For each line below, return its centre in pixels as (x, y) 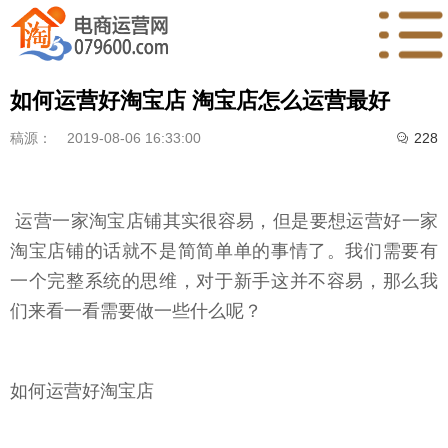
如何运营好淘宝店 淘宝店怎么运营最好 (200, 100)
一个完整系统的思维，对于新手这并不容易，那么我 (224, 281)
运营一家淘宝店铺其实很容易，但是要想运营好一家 (224, 221)
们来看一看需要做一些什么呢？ (136, 311)
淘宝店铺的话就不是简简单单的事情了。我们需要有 (224, 251)
